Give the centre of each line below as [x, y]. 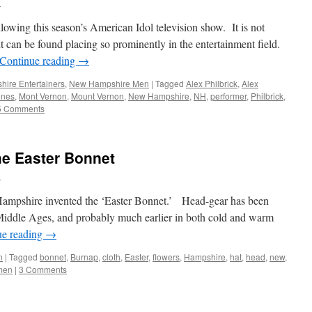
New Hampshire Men [109, 83]
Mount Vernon [97, 96]
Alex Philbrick [212, 83]
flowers [166, 257]
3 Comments [43, 269]
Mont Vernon [43, 96]
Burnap [84, 257]
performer [228, 96]
